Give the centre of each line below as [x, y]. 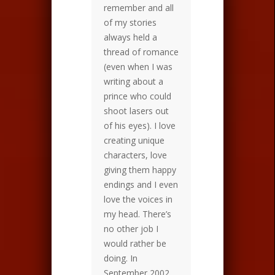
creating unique [134, 140]
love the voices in [138, 199]
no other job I [131, 228]
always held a [130, 37]
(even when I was [138, 66]
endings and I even [141, 184]
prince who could [137, 96]
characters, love [135, 155]
